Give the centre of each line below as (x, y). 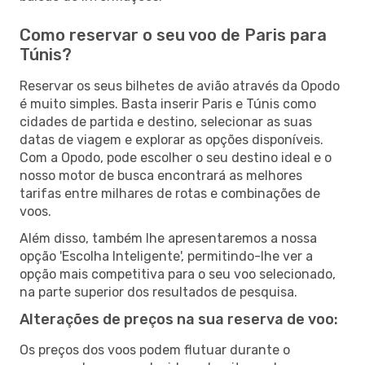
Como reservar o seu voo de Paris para (173, 35)
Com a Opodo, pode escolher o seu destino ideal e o (176, 157)
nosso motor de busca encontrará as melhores (161, 175)
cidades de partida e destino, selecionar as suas (166, 121)
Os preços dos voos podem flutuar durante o (155, 350)
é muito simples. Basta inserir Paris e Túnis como (168, 103)
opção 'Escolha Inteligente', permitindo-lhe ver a (166, 256)
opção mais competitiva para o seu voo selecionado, (178, 274)
